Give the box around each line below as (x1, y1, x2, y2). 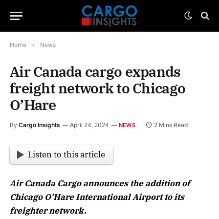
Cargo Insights (19, 121, 60, 129)
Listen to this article (28, 149, 106, 160)
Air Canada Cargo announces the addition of (10, 178, 190, 189)
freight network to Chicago (10, 79, 186, 97)
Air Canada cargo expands (10, 62, 181, 81)
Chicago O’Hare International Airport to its (10, 192, 184, 203)
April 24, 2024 (70, 121, 109, 129)
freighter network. (10, 205, 87, 217)
